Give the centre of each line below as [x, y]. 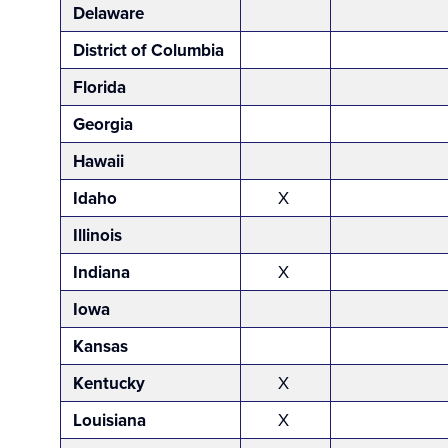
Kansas [100, 346]
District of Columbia [150, 50]
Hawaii [98, 161]
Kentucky [109, 383]
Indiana [101, 272]
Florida [99, 87]
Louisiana [109, 420]
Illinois [97, 235]
